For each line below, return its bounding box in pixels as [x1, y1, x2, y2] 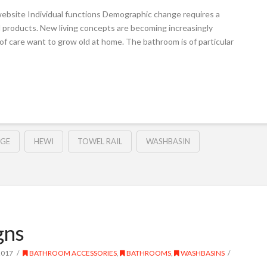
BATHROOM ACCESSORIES [27, 249, 117, 258]
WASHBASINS [179, 249, 225, 258]
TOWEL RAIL [77, 136, 122, 147]
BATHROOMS [125, 249, 171, 258]
